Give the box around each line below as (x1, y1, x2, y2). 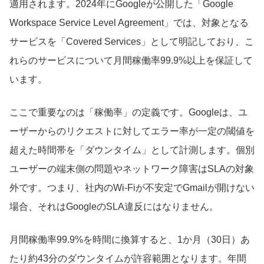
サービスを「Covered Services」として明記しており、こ (9, 37, 254, 47)
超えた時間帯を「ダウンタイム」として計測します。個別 (9, 145, 255, 156)
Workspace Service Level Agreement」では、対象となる (9, 18, 249, 28)
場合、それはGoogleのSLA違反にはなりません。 (9, 202, 219, 212)
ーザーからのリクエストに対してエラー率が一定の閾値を (9, 126, 255, 137)
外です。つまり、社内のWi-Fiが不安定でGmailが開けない (9, 183, 255, 193)
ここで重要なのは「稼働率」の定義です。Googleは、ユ (9, 107, 247, 118)
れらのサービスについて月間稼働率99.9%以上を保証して (9, 55, 253, 66)
